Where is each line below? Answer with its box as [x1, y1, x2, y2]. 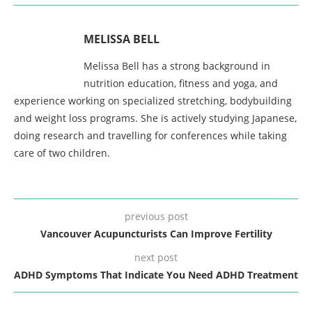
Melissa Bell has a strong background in [84, 58, 270, 72]
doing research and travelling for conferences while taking [14, 128, 287, 142]
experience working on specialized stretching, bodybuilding [14, 93, 292, 107]
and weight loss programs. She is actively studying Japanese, [14, 111, 297, 125]
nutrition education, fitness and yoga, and [84, 76, 278, 90]
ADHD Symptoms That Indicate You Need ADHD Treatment [14, 267, 298, 281]
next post [134, 250, 178, 264]
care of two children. [14, 146, 110, 159]
